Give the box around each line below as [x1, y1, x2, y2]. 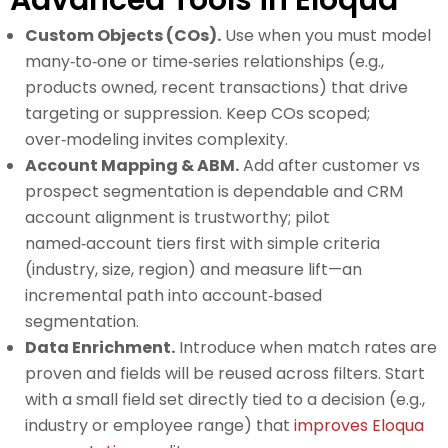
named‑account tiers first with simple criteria [25, 232, 380, 256]
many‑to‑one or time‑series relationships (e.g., [25, 50, 384, 74]
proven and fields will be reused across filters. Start [25, 362, 425, 386]
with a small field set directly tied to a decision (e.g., [25, 388, 425, 412]
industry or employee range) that [25, 414, 294, 438]
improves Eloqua [294, 414, 424, 438]
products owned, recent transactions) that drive [25, 76, 408, 100]
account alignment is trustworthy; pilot [25, 206, 330, 230]
